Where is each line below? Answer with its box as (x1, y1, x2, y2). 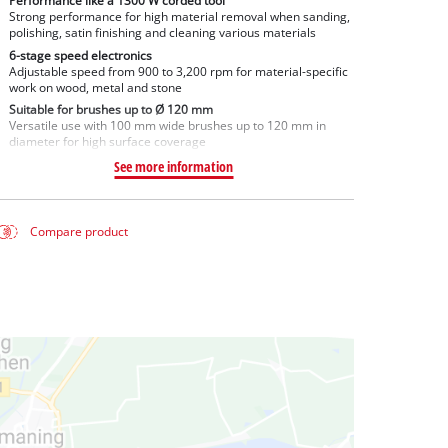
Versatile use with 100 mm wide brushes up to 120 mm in (8, 118, 326, 134)
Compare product (30, 224, 129, 240)
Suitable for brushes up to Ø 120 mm (8, 102, 213, 118)
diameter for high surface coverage (8, 134, 206, 150)
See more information (114, 157, 234, 177)
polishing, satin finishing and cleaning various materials (8, 24, 316, 40)
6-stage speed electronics (8, 47, 152, 63)
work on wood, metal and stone (8, 79, 182, 95)
